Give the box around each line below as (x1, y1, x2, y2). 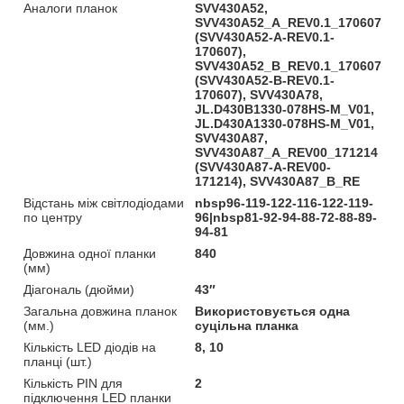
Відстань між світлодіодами (23, 195, 184, 210)
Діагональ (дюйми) (23, 281, 134, 297)
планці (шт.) (23, 353, 92, 369)
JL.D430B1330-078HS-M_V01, (195, 101, 375, 116)
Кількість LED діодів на (23, 339, 156, 354)
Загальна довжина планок (23, 303, 177, 318)
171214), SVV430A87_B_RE (195, 173, 361, 188)
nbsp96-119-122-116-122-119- (195, 195, 374, 210)
